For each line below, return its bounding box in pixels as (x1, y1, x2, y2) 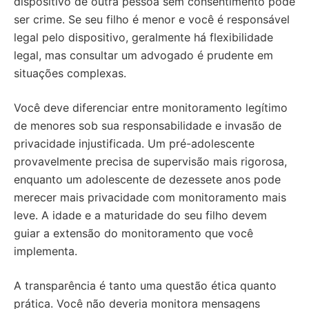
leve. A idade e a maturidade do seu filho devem (14, 208, 267, 222)
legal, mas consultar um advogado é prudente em (14, 48, 273, 62)
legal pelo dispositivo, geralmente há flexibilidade (14, 30, 273, 44)
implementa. (14, 244, 77, 258)
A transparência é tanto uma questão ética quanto (14, 279, 277, 292)
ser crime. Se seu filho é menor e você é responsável (14, 12, 290, 26)
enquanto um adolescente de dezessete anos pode (14, 172, 281, 186)
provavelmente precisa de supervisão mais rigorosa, (14, 154, 287, 168)
